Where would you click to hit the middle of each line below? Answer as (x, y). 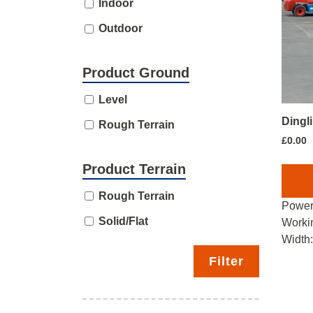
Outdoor (121, 29)
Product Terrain (134, 169)
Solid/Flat (123, 221)
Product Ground (136, 73)
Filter (226, 261)
